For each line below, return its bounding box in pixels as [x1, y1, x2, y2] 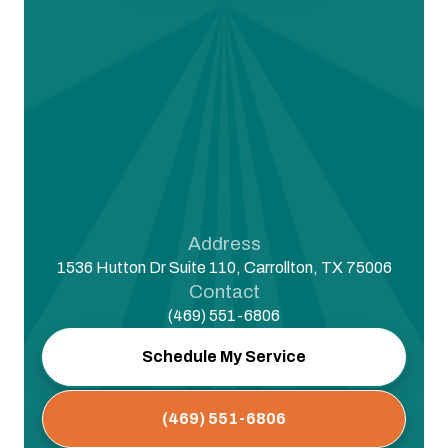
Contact [188, 281, 260, 303]
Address [187, 233, 261, 255]
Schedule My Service [142, 348, 306, 366]
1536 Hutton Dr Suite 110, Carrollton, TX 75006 [56, 259, 392, 277]
